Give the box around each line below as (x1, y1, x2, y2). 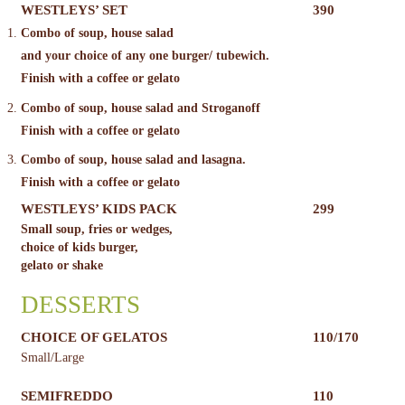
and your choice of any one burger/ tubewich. (20, 49, 269, 63)
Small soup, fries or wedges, (20, 222, 173, 237)
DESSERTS (20, 291, 140, 319)
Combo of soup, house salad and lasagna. (20, 153, 246, 167)
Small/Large (20, 351, 84, 365)
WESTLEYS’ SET (20, 3, 127, 18)
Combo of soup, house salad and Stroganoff (20, 100, 260, 115)
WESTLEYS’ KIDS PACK (20, 202, 177, 217)
